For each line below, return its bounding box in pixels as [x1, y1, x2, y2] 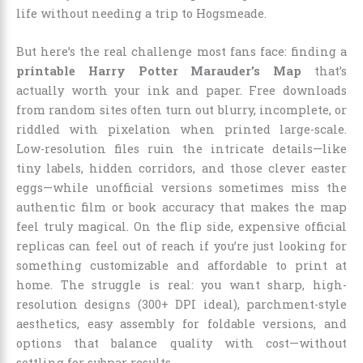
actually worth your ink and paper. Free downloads [16, 83, 347, 99]
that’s [301, 63, 348, 79]
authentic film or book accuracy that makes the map [16, 199, 347, 216]
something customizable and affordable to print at [16, 258, 347, 274]
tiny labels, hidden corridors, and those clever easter [16, 160, 347, 177]
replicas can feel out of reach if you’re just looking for [16, 238, 347, 254]
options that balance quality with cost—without [16, 335, 347, 352]
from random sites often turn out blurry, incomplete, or [16, 102, 347, 118]
